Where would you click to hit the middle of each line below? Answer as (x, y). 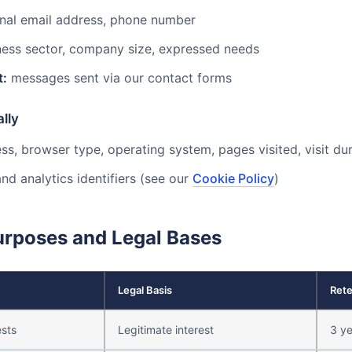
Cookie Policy (233, 178)
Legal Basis (145, 290)
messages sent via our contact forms (119, 78)
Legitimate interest (166, 330)
